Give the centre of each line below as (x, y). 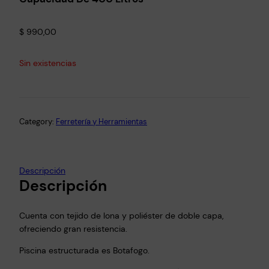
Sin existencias (48, 63)
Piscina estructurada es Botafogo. (84, 251)
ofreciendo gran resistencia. (73, 229)
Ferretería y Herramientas (101, 122)
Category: (38, 122)
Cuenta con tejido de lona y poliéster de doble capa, (121, 216)
